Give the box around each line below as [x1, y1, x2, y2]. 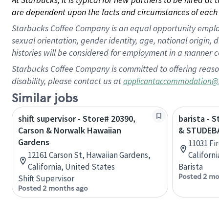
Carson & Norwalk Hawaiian [18, 125, 121, 136]
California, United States [28, 161, 115, 172]
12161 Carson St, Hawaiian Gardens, [28, 150, 151, 160]
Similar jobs [12, 91, 78, 106]
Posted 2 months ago [18, 184, 88, 193]
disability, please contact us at [12, 75, 123, 87]
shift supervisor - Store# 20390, [18, 113, 135, 124]
